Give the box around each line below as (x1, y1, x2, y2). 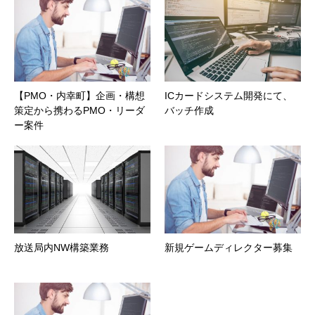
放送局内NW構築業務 (14, 241, 109, 253)
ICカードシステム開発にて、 (165, 89, 292, 101)
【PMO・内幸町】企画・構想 (14, 89, 145, 101)
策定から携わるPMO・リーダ (14, 104, 145, 116)
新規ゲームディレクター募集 (165, 241, 292, 253)
